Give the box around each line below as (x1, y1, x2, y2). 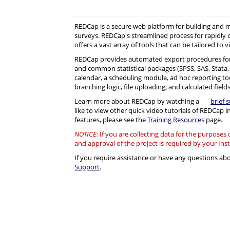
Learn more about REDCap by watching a (74, 97, 201, 106)
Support (74, 162, 100, 171)
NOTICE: (74, 129, 98, 139)
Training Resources (147, 115, 204, 124)
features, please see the (74, 115, 147, 124)
